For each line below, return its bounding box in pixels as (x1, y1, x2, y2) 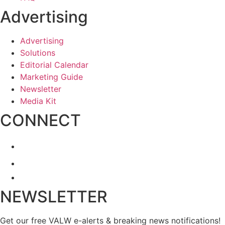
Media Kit (20, 95, 56, 106)
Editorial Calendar (20, 59, 88, 70)
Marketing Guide (20, 71, 83, 82)
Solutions (20, 47, 55, 58)
